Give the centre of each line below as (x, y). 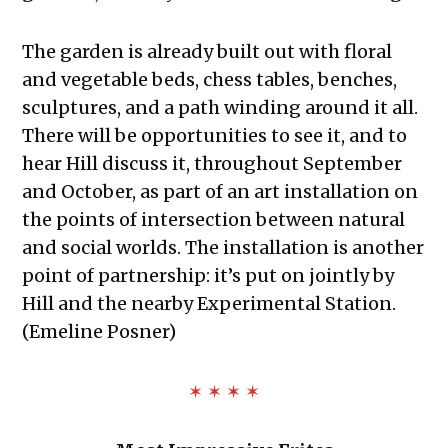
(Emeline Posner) (99, 332)
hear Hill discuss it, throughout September (212, 164)
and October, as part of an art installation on (220, 192)
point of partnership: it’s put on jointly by (208, 276)
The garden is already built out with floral (207, 52)
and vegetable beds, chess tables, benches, (210, 80)
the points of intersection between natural (214, 220)
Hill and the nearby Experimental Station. (209, 304)
